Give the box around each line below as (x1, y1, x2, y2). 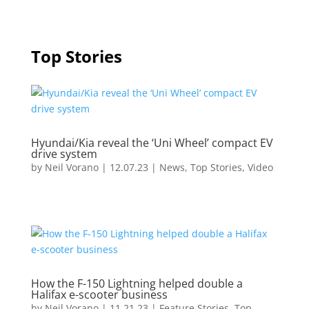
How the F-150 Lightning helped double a (30, 276, 243, 291)
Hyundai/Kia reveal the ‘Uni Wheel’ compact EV (30, 135, 273, 150)
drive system (30, 146, 97, 161)
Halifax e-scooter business (30, 287, 168, 302)
